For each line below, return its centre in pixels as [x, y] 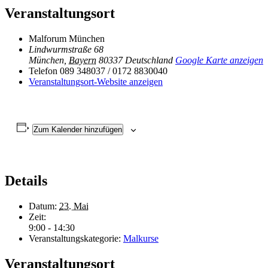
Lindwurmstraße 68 [66, 50]
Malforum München [67, 39]
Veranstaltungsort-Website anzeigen [96, 82]
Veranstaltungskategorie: [75, 239]
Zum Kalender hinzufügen [77, 130]
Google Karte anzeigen [219, 60]
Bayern [83, 60]
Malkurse [141, 239]
